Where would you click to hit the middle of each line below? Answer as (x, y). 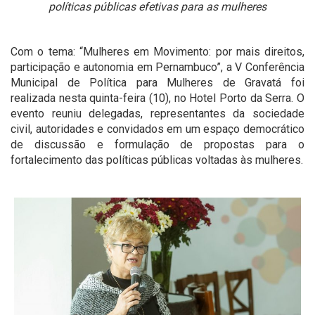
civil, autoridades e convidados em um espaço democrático (157, 129)
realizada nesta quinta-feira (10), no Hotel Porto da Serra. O (157, 98)
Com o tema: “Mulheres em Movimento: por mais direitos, (157, 52)
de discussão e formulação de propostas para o (157, 144)
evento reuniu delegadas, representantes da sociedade (157, 114)
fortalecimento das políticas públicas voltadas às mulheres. (157, 160)
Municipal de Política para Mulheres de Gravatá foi (157, 83)
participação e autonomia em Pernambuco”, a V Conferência (157, 67)
